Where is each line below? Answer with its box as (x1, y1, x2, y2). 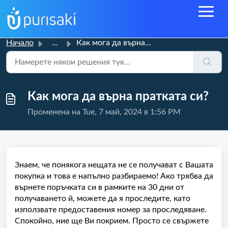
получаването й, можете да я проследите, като (15, 194, 190, 203)
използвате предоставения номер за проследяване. (15, 206, 207, 214)
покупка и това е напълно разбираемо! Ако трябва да (15, 172, 213, 180)
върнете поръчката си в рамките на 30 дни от (15, 183, 184, 191)
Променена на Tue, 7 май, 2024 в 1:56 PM (27, 108, 181, 116)
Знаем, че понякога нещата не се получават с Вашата (15, 161, 213, 169)
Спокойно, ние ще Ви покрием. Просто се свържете (15, 217, 209, 225)
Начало (6, 39, 34, 47)
